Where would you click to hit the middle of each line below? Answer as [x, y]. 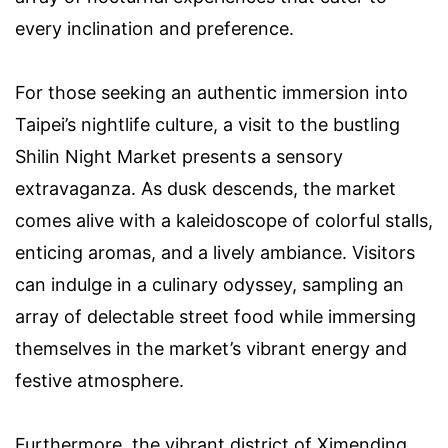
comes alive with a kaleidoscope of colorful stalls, [224, 221]
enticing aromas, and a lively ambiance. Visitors [215, 253]
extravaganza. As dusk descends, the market [205, 189]
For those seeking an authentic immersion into [211, 93]
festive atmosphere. [99, 381]
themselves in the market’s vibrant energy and [211, 349]
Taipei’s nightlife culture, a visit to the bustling [207, 125]
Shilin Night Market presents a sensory [179, 157]
